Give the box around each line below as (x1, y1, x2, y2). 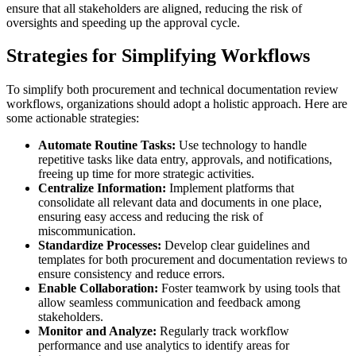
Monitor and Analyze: (38, 324, 157, 339)
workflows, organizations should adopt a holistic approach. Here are (6, 97, 347, 111)
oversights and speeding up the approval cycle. (6, 15, 240, 29)
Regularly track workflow (157, 324, 289, 339)
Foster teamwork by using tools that (158, 281, 340, 296)
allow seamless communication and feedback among (38, 296, 300, 310)
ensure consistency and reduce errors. (38, 267, 225, 281)
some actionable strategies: (6, 111, 139, 126)
